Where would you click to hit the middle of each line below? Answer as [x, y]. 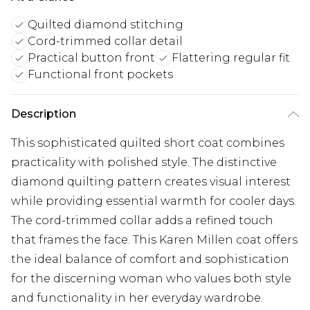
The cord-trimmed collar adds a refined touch [142, 221]
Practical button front [91, 58]
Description [44, 114]
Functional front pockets [100, 75]
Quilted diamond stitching [106, 25]
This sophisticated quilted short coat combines [148, 143]
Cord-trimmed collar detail [105, 42]
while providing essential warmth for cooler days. [154, 201]
